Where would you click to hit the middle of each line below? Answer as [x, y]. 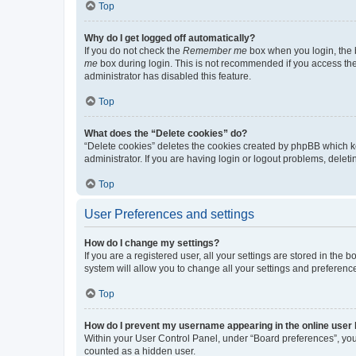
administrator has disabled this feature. [168, 76]
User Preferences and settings [169, 214]
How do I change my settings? [152, 243]
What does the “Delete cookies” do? [166, 133]
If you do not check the [133, 50]
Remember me [215, 50]
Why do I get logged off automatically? [170, 38]
